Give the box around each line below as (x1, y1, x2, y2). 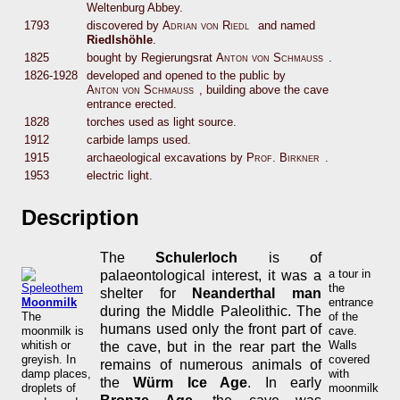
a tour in (329, 267, 371, 281)
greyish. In (21, 353, 76, 367)
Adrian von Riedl (162, 19, 249, 33)
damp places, (21, 367, 91, 381)
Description (21, 205, 139, 230)
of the (329, 310, 358, 324)
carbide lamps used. (87, 133, 191, 147)
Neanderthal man (192, 286, 322, 302)
